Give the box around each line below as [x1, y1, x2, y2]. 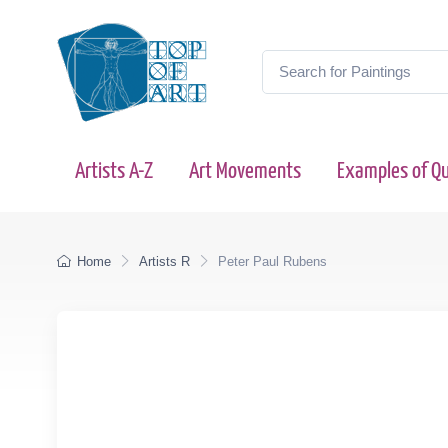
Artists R [139, 254, 190, 269]
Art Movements [189, 160, 301, 183]
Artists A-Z [75, 160, 153, 183]
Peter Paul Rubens [218, 254, 327, 269]
